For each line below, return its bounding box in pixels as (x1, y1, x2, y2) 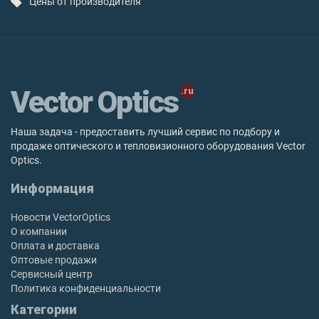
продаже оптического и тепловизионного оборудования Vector (11, 140, 305, 152)
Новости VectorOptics (11, 211, 110, 223)
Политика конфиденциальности (11, 283, 161, 294)
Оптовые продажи (11, 254, 97, 266)
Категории (11, 302, 77, 317)
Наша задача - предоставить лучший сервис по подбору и (11, 126, 280, 137)
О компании (11, 226, 67, 237)
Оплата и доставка (11, 240, 100, 251)
